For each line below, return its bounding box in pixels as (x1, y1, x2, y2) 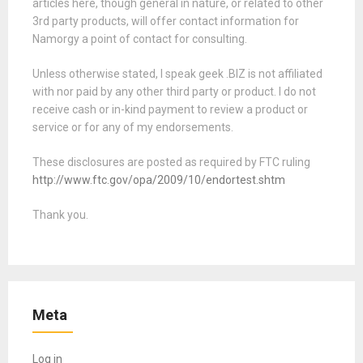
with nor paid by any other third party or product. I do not (32, 84, 316, 98)
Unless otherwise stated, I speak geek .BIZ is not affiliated (32, 66, 322, 80)
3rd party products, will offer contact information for (32, 14, 299, 28)
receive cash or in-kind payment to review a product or (32, 102, 308, 116)
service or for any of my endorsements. (32, 120, 233, 134)
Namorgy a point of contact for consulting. (32, 32, 247, 45)
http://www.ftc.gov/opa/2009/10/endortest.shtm (32, 173, 285, 186)
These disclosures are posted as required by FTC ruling (32, 155, 310, 169)
